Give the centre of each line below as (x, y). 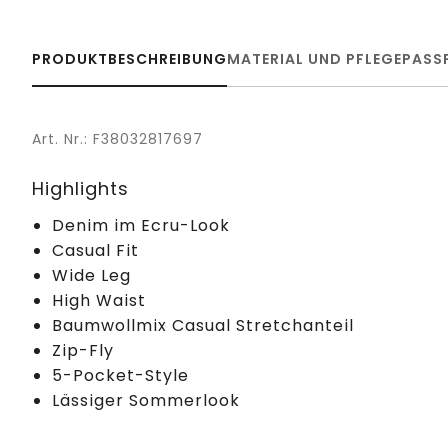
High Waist (99, 300)
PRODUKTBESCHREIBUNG (129, 58)
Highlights (80, 188)
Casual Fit (95, 250)
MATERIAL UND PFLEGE (314, 58)
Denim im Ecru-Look (141, 225)
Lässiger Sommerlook (146, 400)
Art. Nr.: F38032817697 (117, 138)
